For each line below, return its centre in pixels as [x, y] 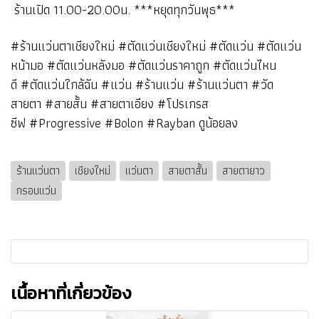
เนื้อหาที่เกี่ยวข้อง [71, 293]
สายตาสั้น [188, 170]
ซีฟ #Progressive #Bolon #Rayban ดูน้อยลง [124, 122]
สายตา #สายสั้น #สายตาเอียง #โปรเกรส [110, 103]
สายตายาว [244, 170]
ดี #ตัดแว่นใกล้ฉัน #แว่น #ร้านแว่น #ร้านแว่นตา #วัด [142, 84]
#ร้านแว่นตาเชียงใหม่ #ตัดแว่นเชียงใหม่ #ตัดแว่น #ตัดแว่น [156, 46]
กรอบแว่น [36, 190]
